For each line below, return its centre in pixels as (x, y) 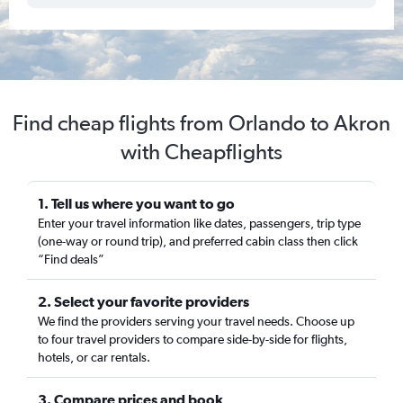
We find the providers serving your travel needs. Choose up (196, 321)
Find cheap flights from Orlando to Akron (201, 123)
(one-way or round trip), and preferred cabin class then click (198, 241)
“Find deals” (71, 259)
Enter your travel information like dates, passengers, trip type (199, 223)
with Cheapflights (201, 152)
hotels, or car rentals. (94, 357)
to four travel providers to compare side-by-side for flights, (193, 339)
